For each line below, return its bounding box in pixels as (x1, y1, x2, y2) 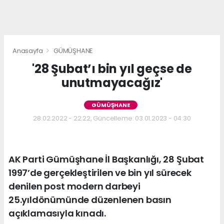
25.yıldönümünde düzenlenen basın (8, 193, 171, 206)
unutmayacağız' (61, 74, 163, 91)
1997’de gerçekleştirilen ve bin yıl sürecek (8, 166, 191, 179)
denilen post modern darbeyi (8, 179, 140, 192)
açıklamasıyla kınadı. (8, 206, 106, 219)
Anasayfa (12, 45, 44, 55)
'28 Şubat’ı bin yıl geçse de (32, 60, 192, 77)
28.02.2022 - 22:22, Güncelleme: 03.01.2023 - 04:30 (33, 113, 191, 123)
